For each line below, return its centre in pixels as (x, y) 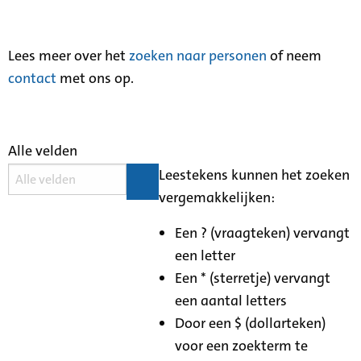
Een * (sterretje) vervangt (253, 278)
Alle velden (43, 150)
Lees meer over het (68, 55)
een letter (205, 255)
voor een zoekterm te (242, 345)
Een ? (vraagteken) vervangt (263, 232)
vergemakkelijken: (217, 197)
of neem (294, 55)
